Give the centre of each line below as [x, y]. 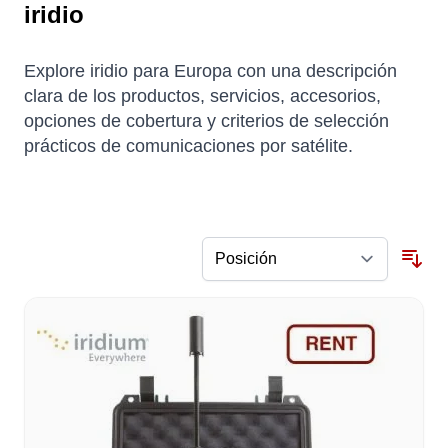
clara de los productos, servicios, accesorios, [202, 96]
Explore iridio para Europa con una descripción [210, 71]
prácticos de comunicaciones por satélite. [188, 146]
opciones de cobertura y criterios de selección [206, 121]
